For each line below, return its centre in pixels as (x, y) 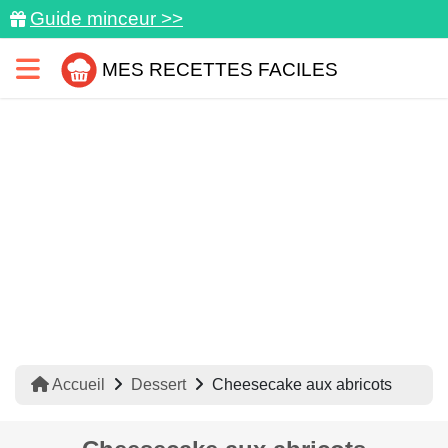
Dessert (158, 384)
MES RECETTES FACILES (220, 69)
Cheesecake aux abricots (302, 384)
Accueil (77, 384)
